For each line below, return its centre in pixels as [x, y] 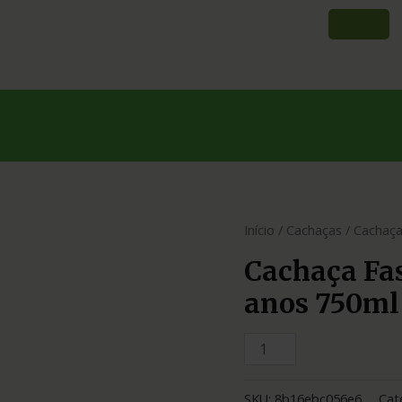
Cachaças [314, 230]
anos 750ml [322, 303]
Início [259, 230]
